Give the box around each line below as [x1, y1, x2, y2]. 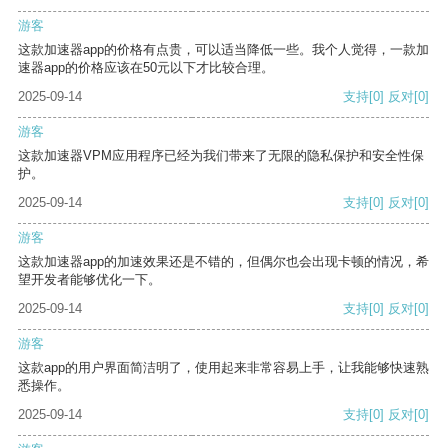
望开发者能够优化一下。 [18, 272, 161, 288]
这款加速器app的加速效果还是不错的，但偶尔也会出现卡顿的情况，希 [18, 254, 429, 270]
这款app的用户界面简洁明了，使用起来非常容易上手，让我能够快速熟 [18, 360, 429, 376]
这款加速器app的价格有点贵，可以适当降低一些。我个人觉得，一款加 [18, 42, 429, 58]
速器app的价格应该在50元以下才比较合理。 [18, 60, 274, 76]
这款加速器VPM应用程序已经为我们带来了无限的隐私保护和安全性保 [18, 148, 424, 164]
